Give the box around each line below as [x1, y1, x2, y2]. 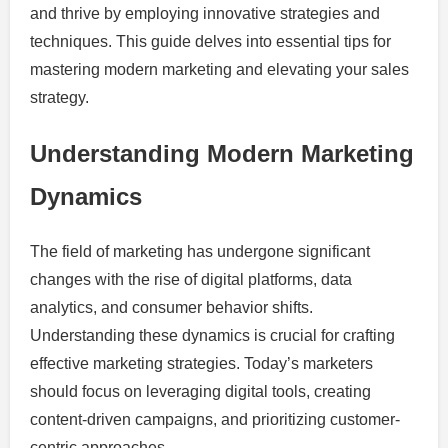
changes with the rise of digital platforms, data [30, 270, 352, 288]
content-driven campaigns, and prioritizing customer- [30, 410, 400, 428]
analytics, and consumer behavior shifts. [30, 298, 313, 316]
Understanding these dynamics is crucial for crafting [30, 326, 395, 344]
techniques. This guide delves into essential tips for [30, 32, 391, 50]
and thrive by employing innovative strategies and [30, 4, 380, 22]
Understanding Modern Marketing [30, 139, 414, 167]
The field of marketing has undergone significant [30, 242, 370, 260]
